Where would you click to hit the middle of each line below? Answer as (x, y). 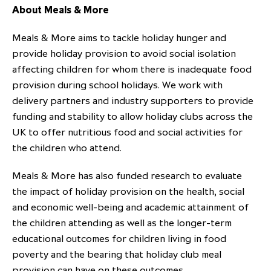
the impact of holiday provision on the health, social (128, 191)
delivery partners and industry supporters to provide (133, 101)
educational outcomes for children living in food (119, 239)
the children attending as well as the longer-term (122, 223)
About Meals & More (60, 10)
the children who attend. (68, 148)
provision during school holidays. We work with (117, 85)
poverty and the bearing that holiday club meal (117, 254)
